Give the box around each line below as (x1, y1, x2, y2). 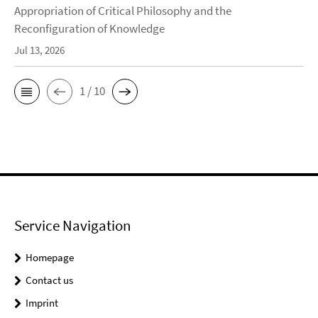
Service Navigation (14, 215, 131, 235)
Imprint (26, 295, 58, 309)
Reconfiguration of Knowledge (14, 20, 165, 36)
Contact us (26, 273, 73, 287)
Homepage (26, 250, 74, 264)
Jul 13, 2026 (14, 43, 65, 57)
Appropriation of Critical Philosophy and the (14, 2, 231, 18)
